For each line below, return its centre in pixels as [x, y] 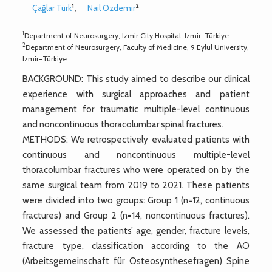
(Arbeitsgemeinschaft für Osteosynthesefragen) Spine [136, 261]
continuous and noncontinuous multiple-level [136, 155]
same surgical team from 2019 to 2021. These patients [136, 185]
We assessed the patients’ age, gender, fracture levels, [136, 230]
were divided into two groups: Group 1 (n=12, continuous [136, 200]
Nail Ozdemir [112, 8]
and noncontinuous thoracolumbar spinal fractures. [123, 124]
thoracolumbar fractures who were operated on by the [136, 170]
